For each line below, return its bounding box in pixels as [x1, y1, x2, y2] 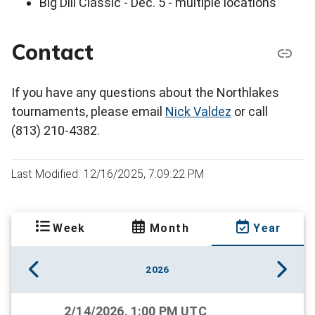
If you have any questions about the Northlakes [11, 84, 279, 100]
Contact [11, 39, 94, 66]
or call [231, 103, 268, 119]
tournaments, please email [11, 103, 165, 119]
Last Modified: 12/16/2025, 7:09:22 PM [11, 167, 205, 181]
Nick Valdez [165, 103, 231, 119]
